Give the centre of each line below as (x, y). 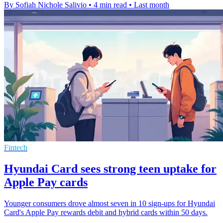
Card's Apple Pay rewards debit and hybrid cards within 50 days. (106, 212)
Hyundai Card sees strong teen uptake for (110, 168)
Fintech (16, 147)
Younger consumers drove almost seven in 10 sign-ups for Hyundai (110, 203)
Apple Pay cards (46, 182)
